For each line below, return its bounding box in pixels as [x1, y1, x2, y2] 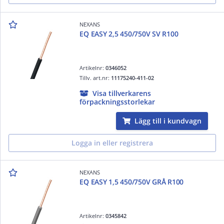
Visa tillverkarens [92, 88, 151, 98]
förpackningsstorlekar [79, 96, 155, 106]
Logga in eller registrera [71, 137, 153, 147]
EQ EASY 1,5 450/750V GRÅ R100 [79, 176, 184, 186]
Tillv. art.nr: [79, 73, 111, 81]
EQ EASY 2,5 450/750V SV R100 [79, 28, 178, 38]
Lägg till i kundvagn [134, 115, 201, 125]
